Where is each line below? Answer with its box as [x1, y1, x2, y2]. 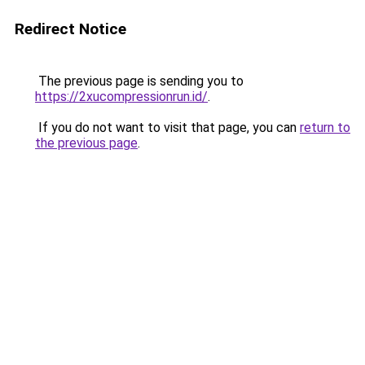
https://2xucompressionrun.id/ [35, 89, 208, 104]
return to [300, 120, 350, 135]
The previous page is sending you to [35, 73, 244, 89]
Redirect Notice [15, 20, 126, 38]
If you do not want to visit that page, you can [35, 120, 300, 135]
